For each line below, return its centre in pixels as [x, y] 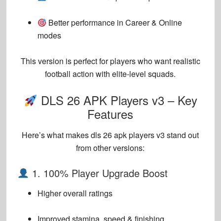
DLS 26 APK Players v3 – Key [117, 100]
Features [110, 114]
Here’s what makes [56, 135]
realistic [186, 61]
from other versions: [110, 148]
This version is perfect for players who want [97, 61]
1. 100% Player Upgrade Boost [98, 173]
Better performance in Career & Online [114, 23]
